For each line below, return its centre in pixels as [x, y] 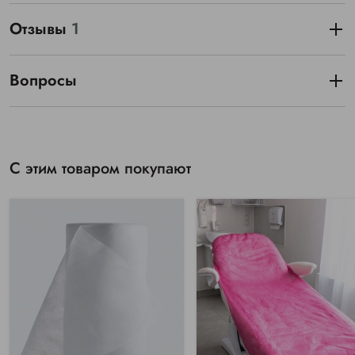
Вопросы [43, 81]
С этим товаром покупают [100, 169]
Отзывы [40, 29]
